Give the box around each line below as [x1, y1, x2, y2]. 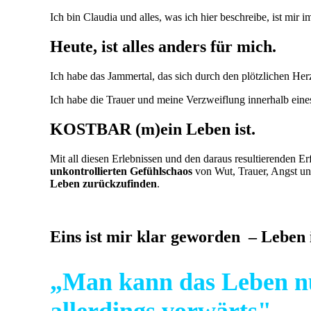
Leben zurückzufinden [50, 178, 157, 190]
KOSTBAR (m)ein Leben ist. [50, 120, 255, 139]
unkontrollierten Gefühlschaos [50, 165, 192, 178]
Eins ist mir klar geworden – [50, 227, 261, 246]
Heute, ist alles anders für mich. [50, 37, 276, 56]
